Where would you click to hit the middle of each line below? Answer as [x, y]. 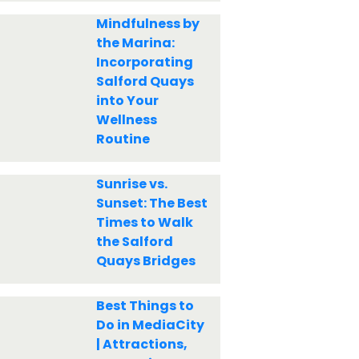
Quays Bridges [145, 261]
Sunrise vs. [131, 184]
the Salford [134, 242]
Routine [123, 139]
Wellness [126, 120]
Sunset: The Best [151, 203]
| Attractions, [141, 344]
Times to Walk [144, 222]
